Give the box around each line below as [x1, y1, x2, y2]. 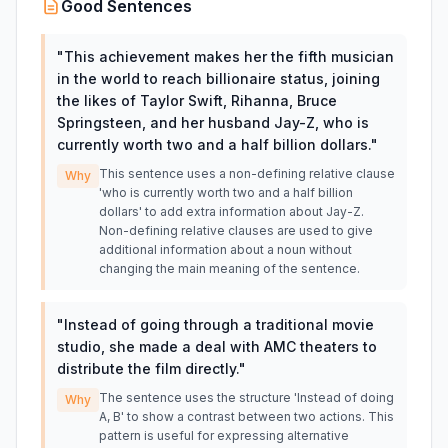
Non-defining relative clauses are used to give [99, 223, 373, 238]
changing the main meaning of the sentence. [99, 261, 360, 276]
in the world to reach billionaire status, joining [57, 70, 380, 87]
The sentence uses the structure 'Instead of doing [99, 390, 394, 405]
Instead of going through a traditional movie [64, 316, 374, 333]
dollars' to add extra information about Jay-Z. [99, 204, 364, 219]
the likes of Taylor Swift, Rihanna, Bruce [57, 92, 337, 109]
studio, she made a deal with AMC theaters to [57, 338, 377, 355]
